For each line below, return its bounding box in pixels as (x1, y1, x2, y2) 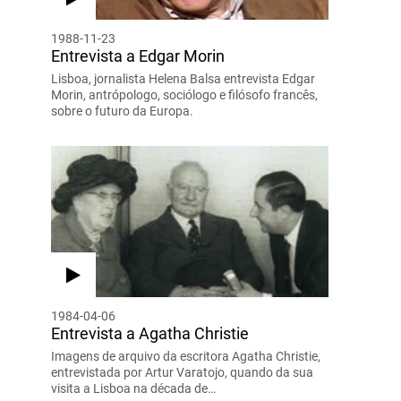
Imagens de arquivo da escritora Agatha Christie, (50, 348, 320, 363)
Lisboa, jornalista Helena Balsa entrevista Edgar (50, 71, 315, 86)
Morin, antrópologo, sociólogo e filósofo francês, (50, 87, 318, 102)
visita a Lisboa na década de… (50, 380, 216, 396)
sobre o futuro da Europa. (50, 103, 193, 118)
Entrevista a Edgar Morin (50, 46, 225, 65)
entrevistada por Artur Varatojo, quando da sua (50, 364, 313, 380)
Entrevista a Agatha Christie (50, 323, 249, 343)
